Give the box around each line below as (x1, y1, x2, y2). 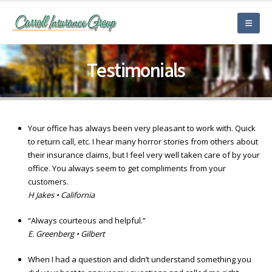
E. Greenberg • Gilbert (28, 228, 105, 240)
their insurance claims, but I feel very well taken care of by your (28, 149, 260, 161)
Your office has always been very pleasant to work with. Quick (28, 123, 256, 134)
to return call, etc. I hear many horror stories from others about (28, 136, 258, 148)
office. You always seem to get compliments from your (28, 163, 226, 174)
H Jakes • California (28, 189, 95, 201)
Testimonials (87, 57, 185, 84)
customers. (28, 176, 69, 188)
